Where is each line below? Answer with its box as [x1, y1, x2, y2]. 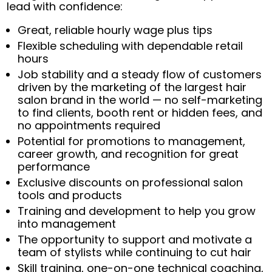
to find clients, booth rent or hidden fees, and [18, 105, 263, 121]
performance [18, 159, 90, 175]
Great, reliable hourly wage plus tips [18, 22, 213, 38]
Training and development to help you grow [18, 203, 256, 219]
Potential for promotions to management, [18, 134, 246, 149]
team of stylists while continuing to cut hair [18, 245, 252, 260]
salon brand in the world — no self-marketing [18, 92, 263, 108]
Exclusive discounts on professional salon [18, 175, 243, 191]
